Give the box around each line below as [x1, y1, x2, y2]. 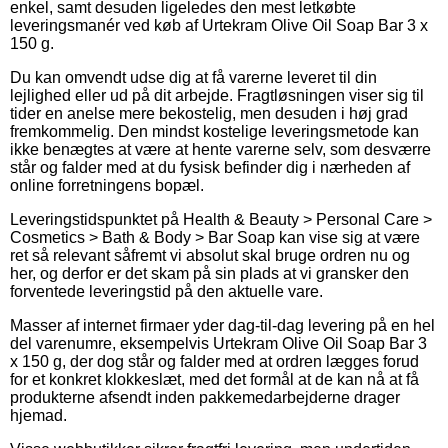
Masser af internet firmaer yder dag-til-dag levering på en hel [10, 316, 435, 334]
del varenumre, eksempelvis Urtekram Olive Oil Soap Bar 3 [10, 334, 427, 352]
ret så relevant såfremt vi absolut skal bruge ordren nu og [10, 246, 410, 264]
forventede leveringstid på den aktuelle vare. [10, 282, 323, 300]
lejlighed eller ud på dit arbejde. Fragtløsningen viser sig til [10, 86, 424, 104]
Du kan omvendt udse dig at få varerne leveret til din [10, 68, 377, 86]
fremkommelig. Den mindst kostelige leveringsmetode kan [10, 122, 419, 140]
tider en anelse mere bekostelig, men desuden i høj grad [10, 104, 408, 122]
